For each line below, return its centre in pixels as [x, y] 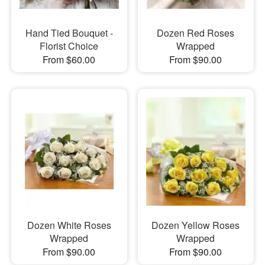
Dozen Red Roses [196, 33]
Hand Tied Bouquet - [69, 33]
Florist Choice [69, 46]
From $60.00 [69, 59]
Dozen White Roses [69, 225]
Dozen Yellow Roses [196, 225]
